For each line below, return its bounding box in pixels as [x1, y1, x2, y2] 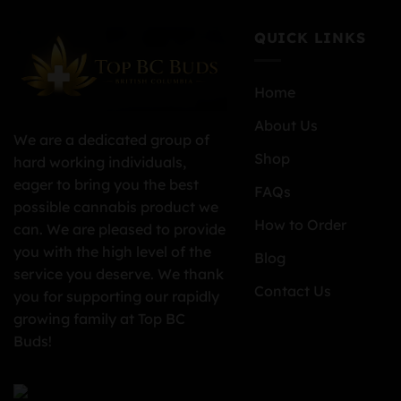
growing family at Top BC [13, 309, 185, 328]
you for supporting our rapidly [13, 286, 219, 305]
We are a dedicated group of [13, 130, 209, 149]
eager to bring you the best [13, 175, 199, 193]
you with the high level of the [13, 242, 211, 260]
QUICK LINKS [253, 29, 366, 47]
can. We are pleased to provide [13, 219, 226, 238]
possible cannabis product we [13, 197, 218, 216]
